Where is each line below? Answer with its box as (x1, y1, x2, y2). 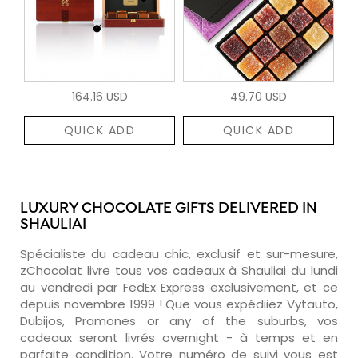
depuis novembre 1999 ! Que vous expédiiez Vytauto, (20, 295, 338, 312)
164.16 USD (71, 88, 128, 105)
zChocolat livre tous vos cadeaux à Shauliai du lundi (20, 261, 338, 279)
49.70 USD (230, 88, 287, 105)
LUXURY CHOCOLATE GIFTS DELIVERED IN (20, 199, 317, 218)
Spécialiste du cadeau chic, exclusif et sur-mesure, (20, 245, 338, 262)
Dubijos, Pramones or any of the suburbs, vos (20, 312, 338, 329)
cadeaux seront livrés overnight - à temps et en (20, 328, 338, 346)
